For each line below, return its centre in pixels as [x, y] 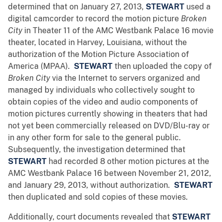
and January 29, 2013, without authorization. [91, 185]
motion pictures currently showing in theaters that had [108, 114]
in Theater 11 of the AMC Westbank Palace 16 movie [118, 31]
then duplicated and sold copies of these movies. [99, 197]
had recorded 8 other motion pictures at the [128, 162]
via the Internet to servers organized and [125, 78]
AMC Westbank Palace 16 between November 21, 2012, [110, 173]
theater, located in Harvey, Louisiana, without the [97, 43]
